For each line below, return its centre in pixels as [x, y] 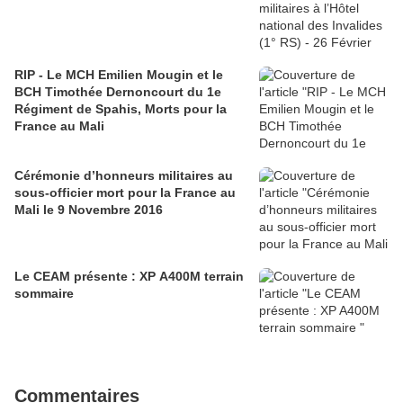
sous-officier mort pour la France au [125, 193]
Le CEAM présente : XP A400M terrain [129, 277]
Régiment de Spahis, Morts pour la [121, 109]
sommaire [44, 294]
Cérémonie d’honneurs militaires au [124, 176]
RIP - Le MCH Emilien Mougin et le [119, 75]
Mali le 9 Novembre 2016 [89, 210]
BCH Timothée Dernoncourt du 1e [118, 92]
